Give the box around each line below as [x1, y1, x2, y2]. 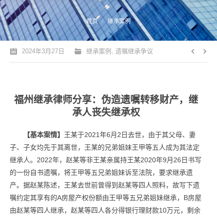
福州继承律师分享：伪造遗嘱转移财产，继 [14, 94, 198, 105]
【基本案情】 [23, 131, 64, 139]
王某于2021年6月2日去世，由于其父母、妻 [64, 131, 196, 139]
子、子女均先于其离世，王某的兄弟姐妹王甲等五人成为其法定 [10, 143, 200, 151]
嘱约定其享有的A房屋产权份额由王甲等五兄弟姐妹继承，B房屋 [10, 194, 201, 201]
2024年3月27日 [22, 47, 64, 55]
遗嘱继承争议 [115, 47, 153, 55]
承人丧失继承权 [72, 107, 140, 118]
